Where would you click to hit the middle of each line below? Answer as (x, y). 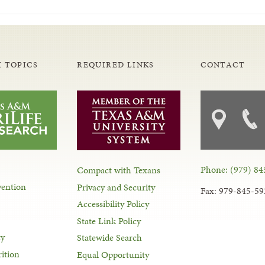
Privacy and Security (116, 187)
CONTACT (223, 65)
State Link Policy (109, 221)
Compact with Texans (119, 170)
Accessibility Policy (113, 204)
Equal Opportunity (113, 255)
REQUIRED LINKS (116, 65)
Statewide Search (110, 238)
